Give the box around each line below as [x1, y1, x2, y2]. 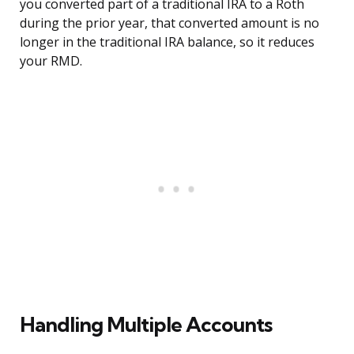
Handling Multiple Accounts [20, 311, 272, 338]
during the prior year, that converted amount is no [20, 14, 319, 32]
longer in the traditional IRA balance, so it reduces [20, 33, 314, 51]
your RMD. [20, 52, 82, 70]
